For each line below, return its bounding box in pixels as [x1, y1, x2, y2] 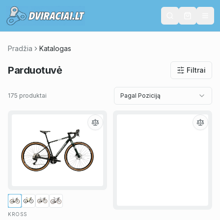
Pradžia [8, 44, 32, 53]
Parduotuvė [8, 64, 62, 76]
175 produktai [8, 92, 47, 99]
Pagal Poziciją [120, 92, 161, 99]
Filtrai [187, 66, 206, 74]
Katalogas [39, 44, 71, 53]
